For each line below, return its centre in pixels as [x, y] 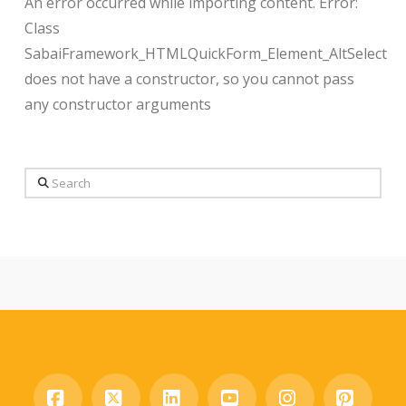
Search [46, 179]
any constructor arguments [117, 104]
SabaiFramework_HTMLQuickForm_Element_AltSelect [205, 53]
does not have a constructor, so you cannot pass [189, 78]
